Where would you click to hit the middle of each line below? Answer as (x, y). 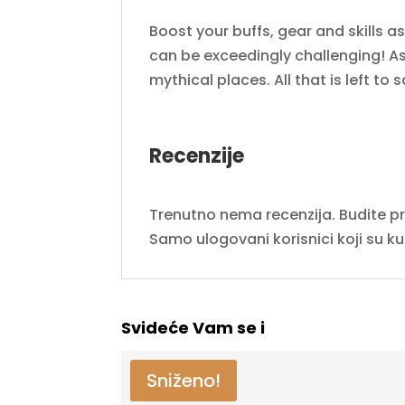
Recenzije (197, 156)
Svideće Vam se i (193, 328)
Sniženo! (184, 381)
